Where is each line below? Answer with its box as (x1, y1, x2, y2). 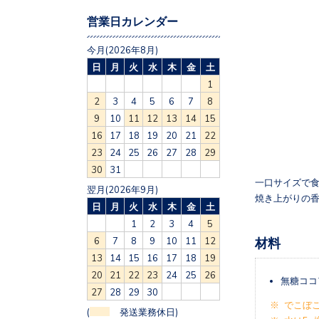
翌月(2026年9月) (87, 184, 158, 194)
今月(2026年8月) (87, 45, 158, 55)
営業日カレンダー (87, 15, 178, 27)
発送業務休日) (110, 306, 178, 316)
